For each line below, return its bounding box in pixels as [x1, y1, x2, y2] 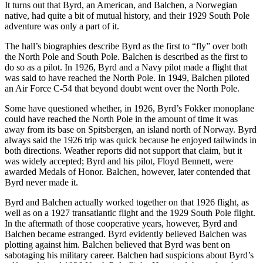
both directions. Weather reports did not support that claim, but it [5, 145, 242, 156]
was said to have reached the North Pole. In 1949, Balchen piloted [5, 72, 249, 83]
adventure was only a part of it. [5, 21, 119, 31]
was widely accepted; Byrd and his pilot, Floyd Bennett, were [5, 156, 233, 166]
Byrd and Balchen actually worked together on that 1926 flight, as [5, 197, 249, 207]
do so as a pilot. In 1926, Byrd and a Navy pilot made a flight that [5, 62, 247, 72]
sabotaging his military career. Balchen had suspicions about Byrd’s [5, 249, 254, 260]
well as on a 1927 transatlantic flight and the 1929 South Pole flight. [5, 207, 255, 218]
